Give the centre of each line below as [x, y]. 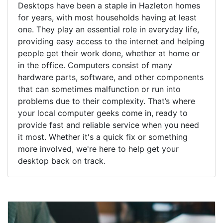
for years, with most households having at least [107, 17]
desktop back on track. [62, 161]
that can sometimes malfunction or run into [99, 89]
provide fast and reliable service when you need [109, 125]
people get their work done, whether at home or [109, 53]
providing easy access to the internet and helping [111, 41]
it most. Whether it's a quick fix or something [103, 137]
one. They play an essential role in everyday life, [109, 29]
